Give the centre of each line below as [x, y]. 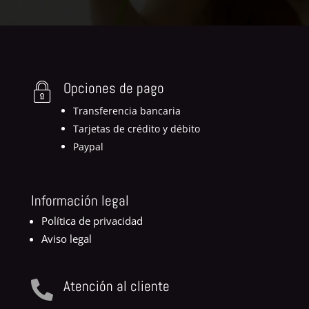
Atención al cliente [116, 286]
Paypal [88, 146]
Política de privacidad [92, 220]
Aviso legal [66, 238]
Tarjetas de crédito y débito [136, 128]
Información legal [80, 200]
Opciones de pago [113, 88]
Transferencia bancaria [127, 110]
